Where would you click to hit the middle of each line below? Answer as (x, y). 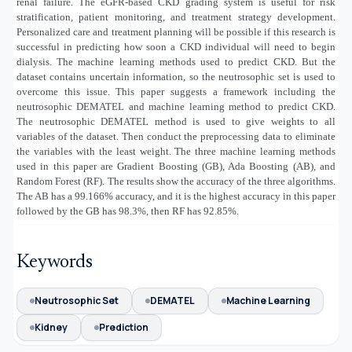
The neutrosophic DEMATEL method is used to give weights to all (176, 121)
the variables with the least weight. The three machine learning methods (176, 151)
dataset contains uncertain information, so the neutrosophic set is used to (176, 76)
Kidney (51, 327)
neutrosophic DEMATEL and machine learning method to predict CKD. (176, 106)
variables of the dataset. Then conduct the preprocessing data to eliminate (176, 136)
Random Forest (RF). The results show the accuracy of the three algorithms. (176, 181)
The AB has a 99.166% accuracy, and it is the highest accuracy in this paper (176, 196)
